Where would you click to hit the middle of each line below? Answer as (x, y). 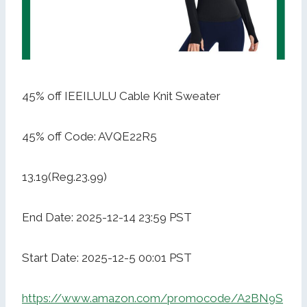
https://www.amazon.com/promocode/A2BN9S (152, 298)
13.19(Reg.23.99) (64, 177)
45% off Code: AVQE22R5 (89, 137)
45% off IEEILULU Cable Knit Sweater (121, 96)
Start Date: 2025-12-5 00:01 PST (107, 258)
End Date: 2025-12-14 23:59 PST (107, 218)
